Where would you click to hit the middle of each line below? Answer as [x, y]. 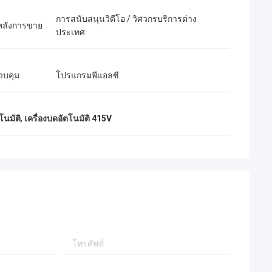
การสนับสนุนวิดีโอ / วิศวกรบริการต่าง [126, 19]
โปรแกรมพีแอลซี [87, 75]
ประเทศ [70, 32]
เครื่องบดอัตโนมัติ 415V [68, 118]
